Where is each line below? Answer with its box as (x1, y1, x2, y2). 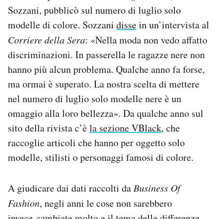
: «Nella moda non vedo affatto (85, 33, 207, 46)
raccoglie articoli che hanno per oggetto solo (8, 135, 185, 149)
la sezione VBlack (89, 121, 161, 134)
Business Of (133, 181, 180, 194)
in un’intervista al (136, 18, 209, 31)
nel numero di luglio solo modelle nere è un (8, 91, 181, 105)
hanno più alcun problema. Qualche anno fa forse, (8, 62, 205, 76)
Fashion (8, 196, 40, 209)
